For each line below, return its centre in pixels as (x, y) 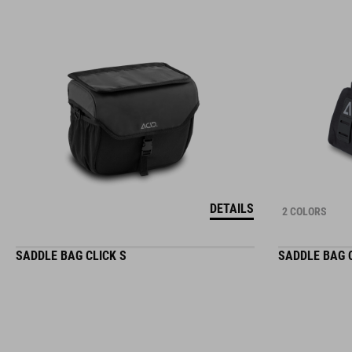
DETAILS (231, 209)
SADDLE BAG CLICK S (71, 256)
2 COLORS (304, 211)
